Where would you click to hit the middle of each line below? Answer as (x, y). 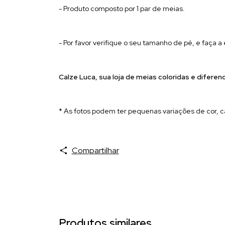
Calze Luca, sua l (86, 77)
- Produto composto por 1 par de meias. (122, 8)
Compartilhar (95, 150)
